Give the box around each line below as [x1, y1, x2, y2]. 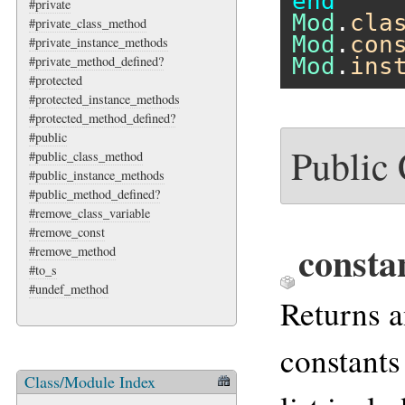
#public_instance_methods [29, 166, 165, 184]
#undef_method [29, 280, 108, 298]
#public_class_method [29, 147, 143, 165]
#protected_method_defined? [29, 109, 175, 127]
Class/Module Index [24, 370, 155, 392]
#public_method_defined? [29, 185, 160, 203]
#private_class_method [29, 14, 146, 33]
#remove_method [29, 242, 116, 260]
